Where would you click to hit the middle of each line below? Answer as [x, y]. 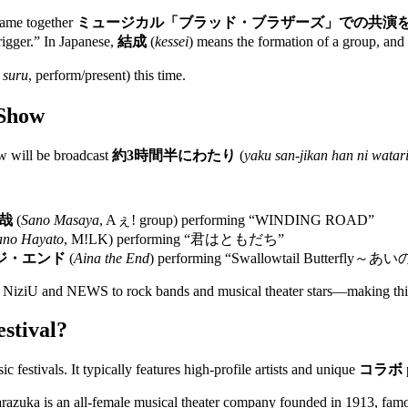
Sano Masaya [60, 220]
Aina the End [112, 259]
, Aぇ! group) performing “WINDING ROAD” [237, 220]
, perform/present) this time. [107, 76]
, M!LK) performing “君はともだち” [174, 240]
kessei [172, 42]
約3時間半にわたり [174, 156]
